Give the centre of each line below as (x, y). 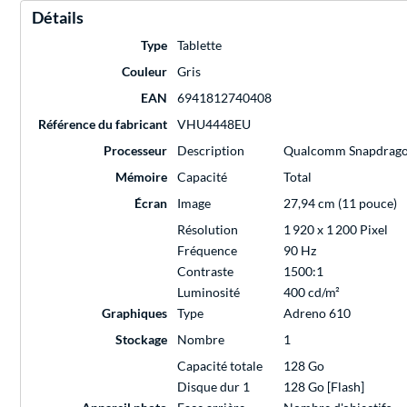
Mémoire (141, 177)
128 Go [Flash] (324, 387)
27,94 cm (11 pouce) (340, 203)
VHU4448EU (214, 124)
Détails (58, 18)
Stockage (141, 340)
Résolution (208, 230)
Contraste (205, 272)
